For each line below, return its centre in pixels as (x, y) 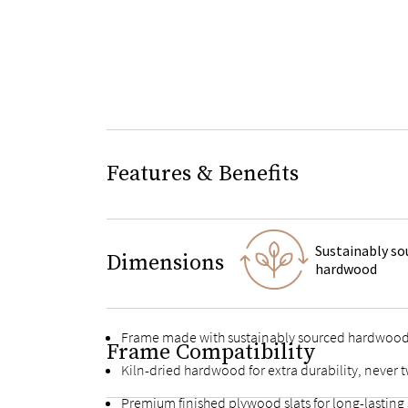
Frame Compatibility (211, 352)
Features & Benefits (203, 174)
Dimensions (165, 263)
